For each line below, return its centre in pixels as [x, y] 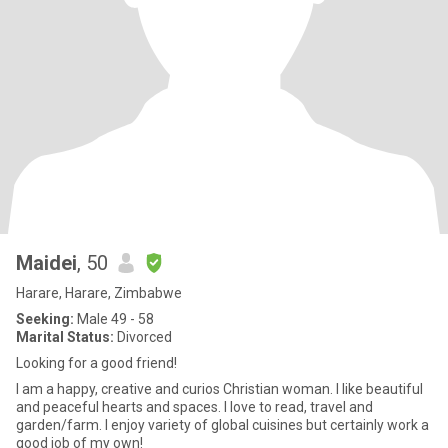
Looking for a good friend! [96, 363]
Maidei [46, 263]
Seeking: [45, 319]
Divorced [143, 337]
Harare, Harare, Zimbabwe [99, 293]
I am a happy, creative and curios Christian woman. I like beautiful [176, 389]
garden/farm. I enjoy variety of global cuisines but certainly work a [222, 425]
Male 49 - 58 [114, 319]
